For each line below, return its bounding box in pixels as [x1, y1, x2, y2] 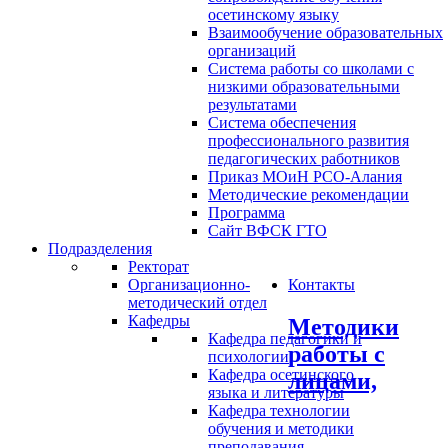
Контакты [288, 276, 355, 293]
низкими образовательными [208, 78, 400, 95]
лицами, [288, 367, 377, 394]
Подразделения [48, 240, 152, 257]
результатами [208, 96, 297, 113]
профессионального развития [208, 132, 409, 149]
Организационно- [128, 276, 250, 293]
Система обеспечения [208, 114, 356, 131]
